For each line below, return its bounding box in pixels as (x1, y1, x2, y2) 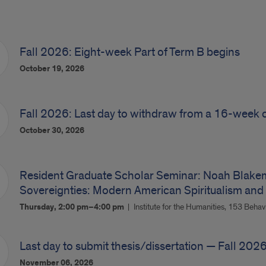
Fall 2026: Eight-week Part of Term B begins (19, 45, 240, 59)
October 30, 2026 (19, 125, 84, 136)
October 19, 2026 (19, 64, 84, 74)
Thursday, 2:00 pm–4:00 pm (19, 202, 126, 213)
